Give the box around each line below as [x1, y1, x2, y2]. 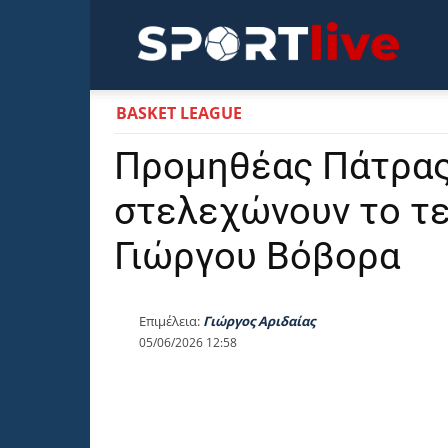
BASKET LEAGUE [116, 102, 242, 124]
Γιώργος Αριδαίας [203, 312, 315, 331]
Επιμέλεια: [139, 312, 200, 331]
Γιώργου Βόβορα [114, 234, 400, 278]
